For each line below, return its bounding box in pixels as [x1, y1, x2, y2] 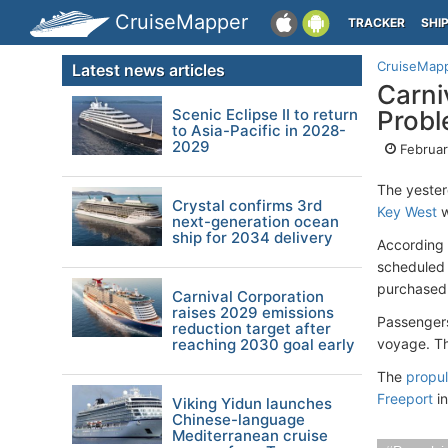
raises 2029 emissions [172, 303, 334, 322]
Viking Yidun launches [172, 394, 332, 413]
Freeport [377, 390, 433, 407]
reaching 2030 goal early [172, 335, 355, 354]
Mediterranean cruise [172, 426, 328, 445]
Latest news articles [72, 60, 225, 80]
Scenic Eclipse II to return [172, 105, 358, 124]
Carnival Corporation [172, 287, 324, 306]
